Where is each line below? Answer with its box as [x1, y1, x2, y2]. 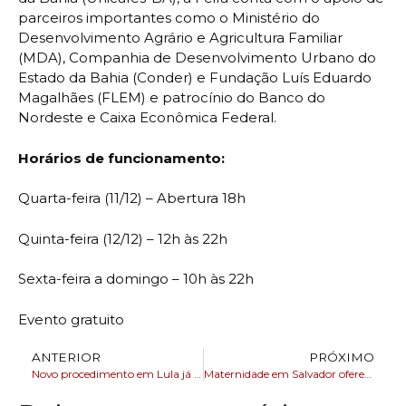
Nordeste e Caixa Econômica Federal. [18, 109, 276, 127]
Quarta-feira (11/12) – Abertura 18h [18, 189, 246, 208]
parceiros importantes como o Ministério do [18, 9, 320, 27]
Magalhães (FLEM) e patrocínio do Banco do [18, 89, 325, 107]
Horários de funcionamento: [18, 149, 225, 167]
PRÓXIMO [309, 349, 374, 364]
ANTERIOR [32, 349, 101, 364]
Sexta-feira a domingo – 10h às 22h [18, 270, 254, 288]
